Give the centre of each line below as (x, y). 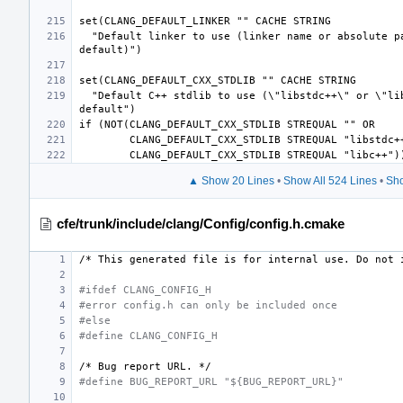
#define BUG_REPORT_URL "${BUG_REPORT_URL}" (211, 381)
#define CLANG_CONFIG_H (148, 336)
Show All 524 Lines (330, 180)
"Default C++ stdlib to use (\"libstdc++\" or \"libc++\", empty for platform (85, 95)
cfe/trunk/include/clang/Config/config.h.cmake (201, 223)
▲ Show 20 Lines (231, 180)
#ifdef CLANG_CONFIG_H (145, 290)
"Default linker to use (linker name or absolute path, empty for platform (85, 36)
